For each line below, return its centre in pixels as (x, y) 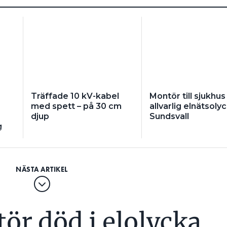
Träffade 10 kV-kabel (75, 96)
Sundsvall (169, 117)
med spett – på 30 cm (76, 106)
